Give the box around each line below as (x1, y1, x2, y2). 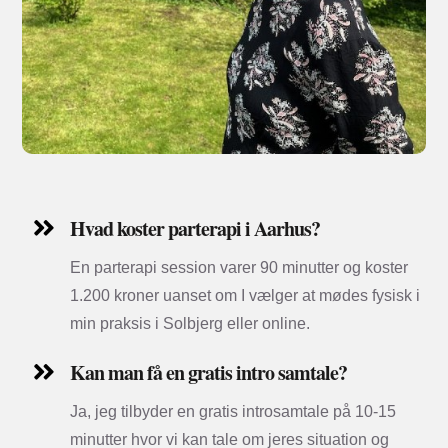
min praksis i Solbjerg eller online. (69, 315, 314, 333)
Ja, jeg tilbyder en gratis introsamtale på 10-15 (69, 403, 396, 421)
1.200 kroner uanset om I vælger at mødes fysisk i (69, 287, 420, 305)
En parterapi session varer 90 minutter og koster (69, 259, 408, 277)
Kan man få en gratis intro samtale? (69, 358, 347, 388)
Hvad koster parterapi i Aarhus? (69, 214, 320, 244)
